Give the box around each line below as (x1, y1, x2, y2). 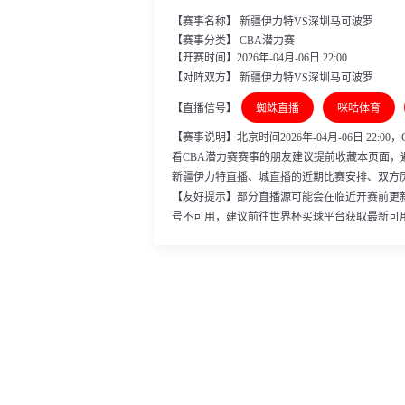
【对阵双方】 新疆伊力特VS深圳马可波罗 (172, 71, 373, 84)
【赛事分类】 (172, 34, 240, 47)
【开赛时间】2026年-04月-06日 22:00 (172, 52, 347, 64)
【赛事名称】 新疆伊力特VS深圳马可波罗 (172, 15, 373, 28)
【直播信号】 (172, 102, 237, 115)
